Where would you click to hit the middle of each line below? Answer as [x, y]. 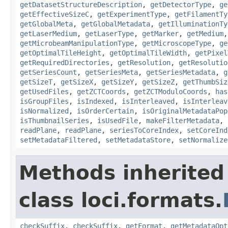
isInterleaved [148, 101]
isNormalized [44, 111]
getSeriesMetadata [181, 72]
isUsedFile [118, 120]
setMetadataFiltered [59, 140]
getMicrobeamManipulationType [77, 43]
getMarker [160, 33]
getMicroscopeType [177, 43]
